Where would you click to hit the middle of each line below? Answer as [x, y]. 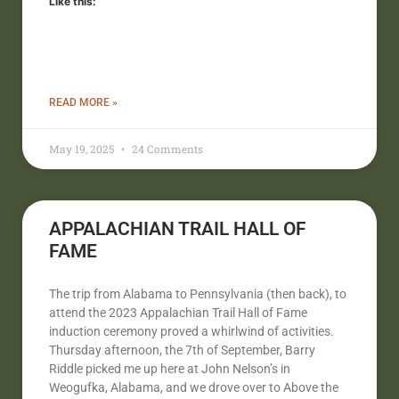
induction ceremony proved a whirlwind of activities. [191, 331]
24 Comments [166, 148]
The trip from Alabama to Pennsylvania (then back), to [198, 293]
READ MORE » [83, 102]
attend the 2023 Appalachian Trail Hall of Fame [178, 312]
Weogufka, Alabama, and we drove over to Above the [194, 387]
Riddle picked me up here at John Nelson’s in [170, 368]
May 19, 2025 [83, 148]
